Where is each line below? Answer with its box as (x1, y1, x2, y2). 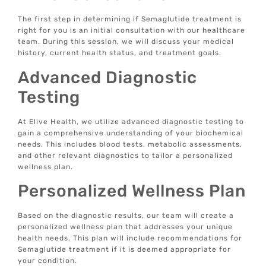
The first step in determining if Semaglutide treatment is (18, 15, 242, 24)
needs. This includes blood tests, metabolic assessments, (18, 140, 243, 148)
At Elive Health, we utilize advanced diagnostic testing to (18, 117, 245, 126)
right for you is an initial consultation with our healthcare (18, 26, 246, 35)
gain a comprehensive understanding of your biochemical (18, 128, 244, 137)
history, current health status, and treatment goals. (18, 49, 222, 58)
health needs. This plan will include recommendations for (18, 233, 243, 242)
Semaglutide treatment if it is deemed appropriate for (18, 245, 232, 254)
